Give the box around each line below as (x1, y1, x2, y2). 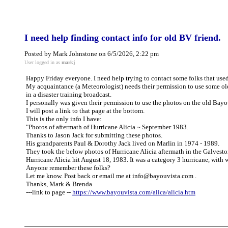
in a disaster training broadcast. (26, 91, 111, 98)
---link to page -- (26, 188, 72, 196)
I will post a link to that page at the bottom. (26, 107, 145, 115)
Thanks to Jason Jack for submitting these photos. (26, 131, 162, 139)
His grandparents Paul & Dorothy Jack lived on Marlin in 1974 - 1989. (26, 139, 219, 147)
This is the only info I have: (26, 115, 102, 123)
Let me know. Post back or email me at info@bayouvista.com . (26, 172, 196, 180)
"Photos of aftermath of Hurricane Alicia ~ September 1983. (26, 123, 188, 131)
